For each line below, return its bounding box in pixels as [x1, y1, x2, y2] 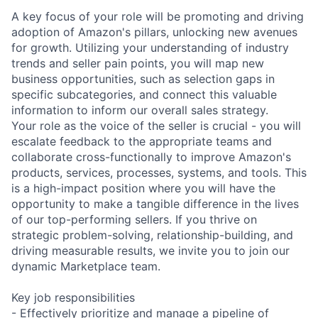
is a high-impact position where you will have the [11, 181, 275, 196]
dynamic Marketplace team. [11, 259, 160, 274]
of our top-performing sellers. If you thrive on [11, 212, 257, 227]
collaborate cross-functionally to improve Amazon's [11, 150, 291, 165]
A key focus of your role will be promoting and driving [11, 9, 304, 24]
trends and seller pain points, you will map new [11, 56, 264, 71]
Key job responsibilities [11, 290, 135, 305]
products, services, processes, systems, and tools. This [11, 165, 307, 180]
